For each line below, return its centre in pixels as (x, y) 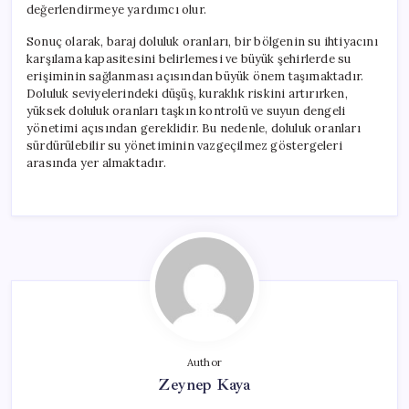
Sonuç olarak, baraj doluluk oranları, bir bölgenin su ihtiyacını (202, 41)
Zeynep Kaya (204, 384)
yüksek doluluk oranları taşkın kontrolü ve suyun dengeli (186, 110)
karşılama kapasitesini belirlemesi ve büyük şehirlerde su (189, 58)
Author (204, 362)
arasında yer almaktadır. (96, 163)
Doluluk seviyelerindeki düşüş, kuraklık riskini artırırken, (187, 93)
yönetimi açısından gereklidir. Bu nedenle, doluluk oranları (194, 128)
